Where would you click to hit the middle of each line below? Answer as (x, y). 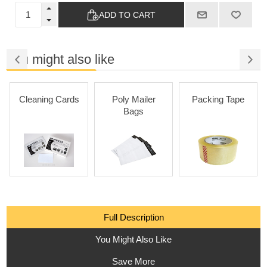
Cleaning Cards (49, 100)
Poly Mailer (133, 100)
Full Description (133, 218)
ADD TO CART (127, 15)
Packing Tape (218, 100)
